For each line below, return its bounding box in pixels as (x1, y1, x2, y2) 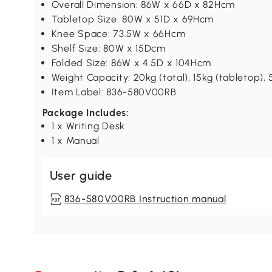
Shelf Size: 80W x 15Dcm (51, 42, 166, 55)
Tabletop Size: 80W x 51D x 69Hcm (51, 13, 214, 25)
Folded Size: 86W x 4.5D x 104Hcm (51, 57, 212, 69)
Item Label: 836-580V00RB (51, 86, 177, 98)
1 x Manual (51, 135, 100, 147)
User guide (49, 168, 112, 183)
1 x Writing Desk (51, 120, 125, 132)
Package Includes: (42, 107, 129, 119)
